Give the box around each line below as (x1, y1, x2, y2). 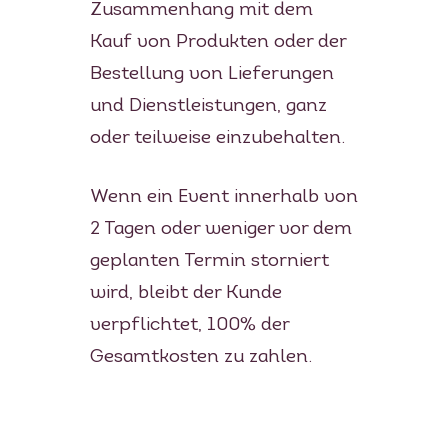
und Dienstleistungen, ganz (89, 96, 327, 116)
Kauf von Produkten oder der (89, 32, 346, 52)
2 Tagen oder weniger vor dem (89, 219, 352, 239)
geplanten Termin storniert (89, 251, 329, 271)
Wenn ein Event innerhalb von (89, 187, 358, 207)
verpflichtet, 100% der (89, 315, 289, 335)
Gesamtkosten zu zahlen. (89, 347, 312, 367)
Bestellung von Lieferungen (89, 64, 334, 84)
